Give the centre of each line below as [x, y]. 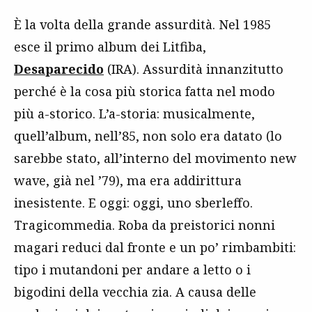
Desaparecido [59, 69]
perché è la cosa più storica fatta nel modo [145, 91]
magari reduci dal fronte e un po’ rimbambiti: [155, 247]
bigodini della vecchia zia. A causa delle [135, 291]
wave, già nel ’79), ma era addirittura [128, 180]
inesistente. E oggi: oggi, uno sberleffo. [133, 202]
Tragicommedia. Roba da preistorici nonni [145, 225]
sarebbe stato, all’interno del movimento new [155, 158]
